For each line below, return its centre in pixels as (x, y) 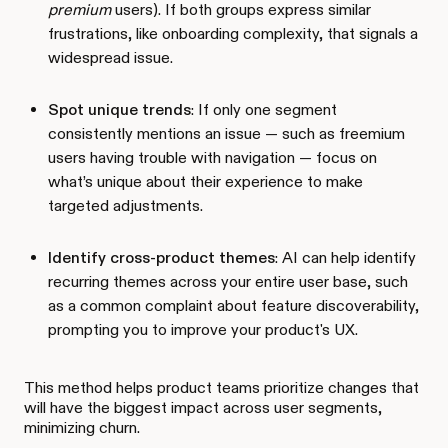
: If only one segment (264, 109)
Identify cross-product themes (161, 257)
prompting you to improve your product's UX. (203, 329)
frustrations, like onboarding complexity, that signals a (233, 33)
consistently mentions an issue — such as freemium (226, 133)
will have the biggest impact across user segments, (203, 407)
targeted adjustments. (125, 205)
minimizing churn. (82, 427)
